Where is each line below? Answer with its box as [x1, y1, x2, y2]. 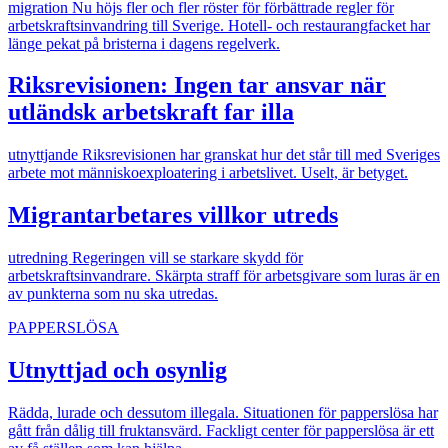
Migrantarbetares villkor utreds [8, 202, 338, 229]
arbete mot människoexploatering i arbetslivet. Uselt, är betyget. [8, 164, 408, 182]
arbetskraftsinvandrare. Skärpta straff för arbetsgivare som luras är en [8, 267, 440, 285]
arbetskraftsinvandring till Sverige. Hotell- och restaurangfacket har [8, 16, 430, 34]
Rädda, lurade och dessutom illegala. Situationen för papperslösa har [8, 404, 438, 421]
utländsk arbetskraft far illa [8, 99, 294, 126]
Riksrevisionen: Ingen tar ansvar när [8, 72, 386, 99]
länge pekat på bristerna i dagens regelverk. [8, 34, 280, 52]
